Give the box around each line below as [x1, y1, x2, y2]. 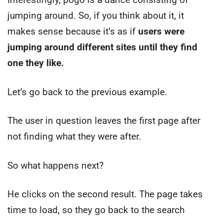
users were [138, 26, 184, 37]
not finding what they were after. [7, 131, 141, 143]
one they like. [7, 57, 64, 69]
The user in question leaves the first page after [7, 115, 200, 127]
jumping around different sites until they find [7, 41, 197, 53]
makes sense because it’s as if [7, 26, 138, 37]
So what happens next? [7, 159, 104, 171]
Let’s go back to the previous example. [7, 86, 167, 98]
